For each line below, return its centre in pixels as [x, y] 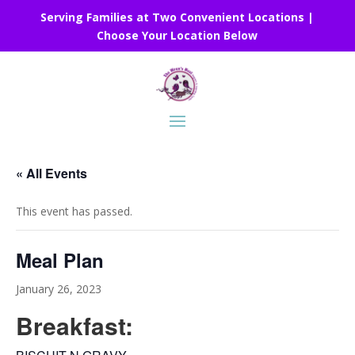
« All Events [52, 174]
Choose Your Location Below [177, 35]
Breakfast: [74, 326]
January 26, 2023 [59, 289]
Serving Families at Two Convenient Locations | [177, 17]
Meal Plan [60, 260]
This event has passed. [74, 212]
